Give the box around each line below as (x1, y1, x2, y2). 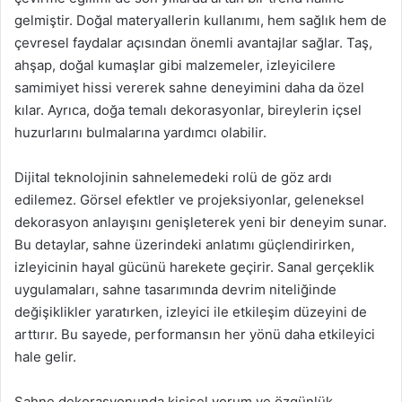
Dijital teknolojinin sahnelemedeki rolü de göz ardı (14, 169, 332, 186)
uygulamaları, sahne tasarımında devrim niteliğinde (14, 281, 336, 298)
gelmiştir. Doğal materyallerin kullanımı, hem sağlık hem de (14, 12, 387, 29)
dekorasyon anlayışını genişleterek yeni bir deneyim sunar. (14, 214, 387, 231)
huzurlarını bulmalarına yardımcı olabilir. (14, 124, 267, 141)
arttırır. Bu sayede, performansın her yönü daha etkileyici (14, 326, 375, 343)
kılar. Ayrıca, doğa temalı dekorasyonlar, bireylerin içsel (14, 101, 362, 118)
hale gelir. (14, 348, 76, 365)
